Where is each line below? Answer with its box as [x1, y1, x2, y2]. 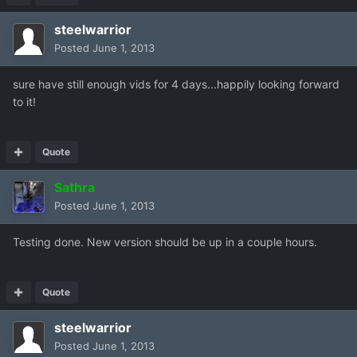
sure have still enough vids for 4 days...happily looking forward [13, 77, 339, 92]
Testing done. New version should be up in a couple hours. [13, 235, 317, 249]
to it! [13, 95, 36, 109]
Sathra [54, 179, 95, 196]
